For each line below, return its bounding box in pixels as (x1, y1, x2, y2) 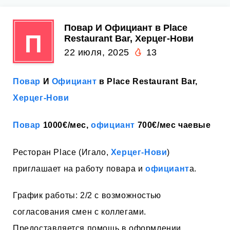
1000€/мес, (41, 120, 91, 129)
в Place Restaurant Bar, (97, 77, 198, 86)
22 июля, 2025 (64, 47, 129, 57)
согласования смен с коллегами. (13, 207, 147, 217)
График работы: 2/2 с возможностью (13, 191, 161, 200)
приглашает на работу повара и (13, 164, 145, 173)
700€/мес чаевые (135, 120, 211, 129)
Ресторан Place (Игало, (13, 147, 111, 157)
